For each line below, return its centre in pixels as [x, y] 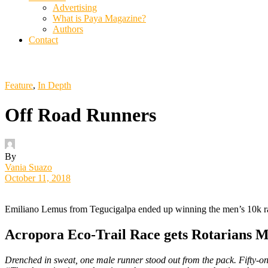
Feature [19, 86]
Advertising [75, 8]
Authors [68, 29]
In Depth [54, 86]
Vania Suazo [28, 167]
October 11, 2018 [38, 178]
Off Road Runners [80, 115]
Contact [43, 40]
